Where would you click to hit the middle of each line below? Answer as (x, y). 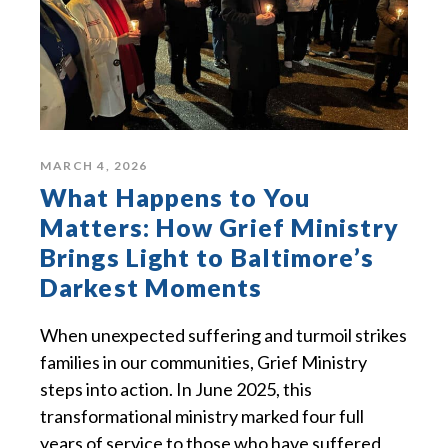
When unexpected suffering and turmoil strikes (223, 334)
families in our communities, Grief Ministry (203, 361)
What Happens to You (175, 196)
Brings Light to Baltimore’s (207, 256)
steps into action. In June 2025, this (176, 388)
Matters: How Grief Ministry (219, 226)
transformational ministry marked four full (202, 415)
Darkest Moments (151, 286)
